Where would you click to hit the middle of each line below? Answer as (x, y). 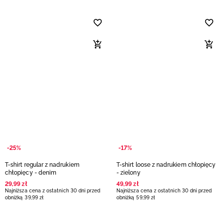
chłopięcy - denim (31, 173)
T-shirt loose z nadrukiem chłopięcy (166, 165)
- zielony (129, 173)
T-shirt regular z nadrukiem (42, 165)
